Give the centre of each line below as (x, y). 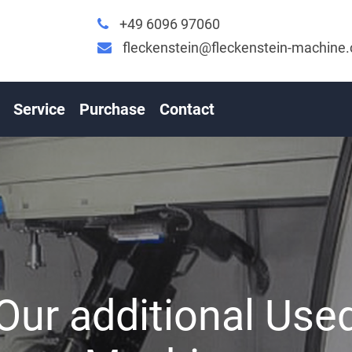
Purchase (112, 110)
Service (39, 110)
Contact (187, 110)
